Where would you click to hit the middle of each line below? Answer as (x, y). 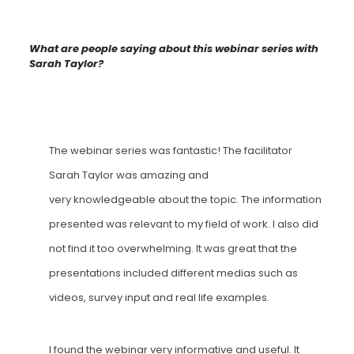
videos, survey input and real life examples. (159, 298)
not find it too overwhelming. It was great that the (173, 249)
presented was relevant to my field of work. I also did (183, 224)
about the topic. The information (238, 200)
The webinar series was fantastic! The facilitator (170, 151)
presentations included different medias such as (173, 273)
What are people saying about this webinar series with (173, 49)
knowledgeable (114, 200)
